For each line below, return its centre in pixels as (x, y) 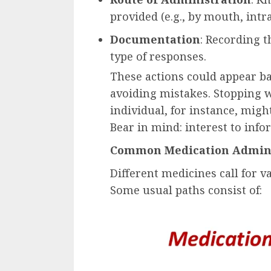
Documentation (155, 40)
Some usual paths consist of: (186, 190)
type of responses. (158, 57)
